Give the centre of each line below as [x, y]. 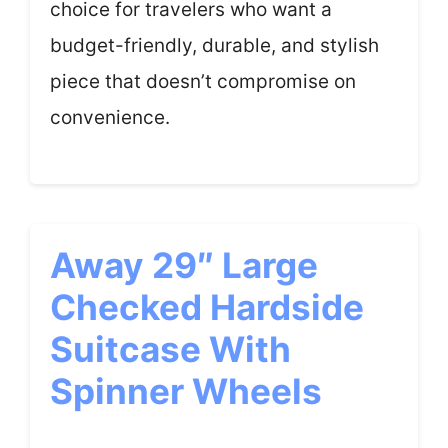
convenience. [110, 117]
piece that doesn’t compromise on [203, 81]
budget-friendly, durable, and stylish [214, 45]
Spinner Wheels [186, 391]
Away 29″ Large [184, 265]
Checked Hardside [207, 307]
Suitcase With [170, 349]
